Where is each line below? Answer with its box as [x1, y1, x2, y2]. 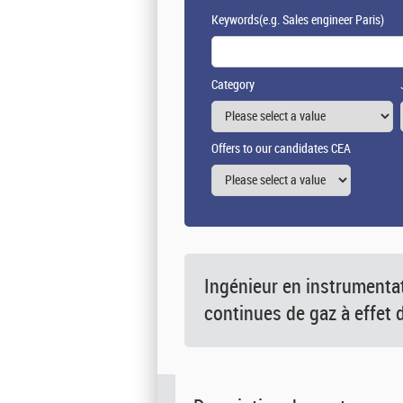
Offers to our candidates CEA [211, 141, 351, 157]
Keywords [211, 13, 259, 29]
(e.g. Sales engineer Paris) [259, 13, 384, 29]
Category [211, 77, 255, 94]
